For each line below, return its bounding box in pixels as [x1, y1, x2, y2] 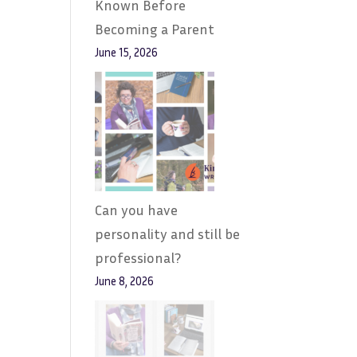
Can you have [95, 201, 178, 218]
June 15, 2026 [95, 45, 159, 59]
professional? [95, 249, 182, 266]
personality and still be [95, 225, 241, 242]
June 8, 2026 [95, 274, 155, 288]
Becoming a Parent [95, 20, 215, 37]
